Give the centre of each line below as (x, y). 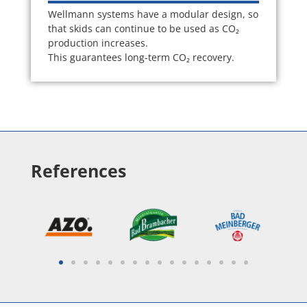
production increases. (98, 43)
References (78, 170)
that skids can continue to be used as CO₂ (143, 29)
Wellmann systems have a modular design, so (153, 14)
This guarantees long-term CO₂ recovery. (141, 58)
